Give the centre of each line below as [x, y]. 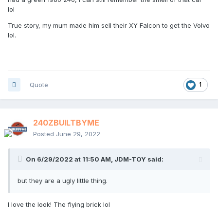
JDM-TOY [130, 159]
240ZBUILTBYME [66, 122]
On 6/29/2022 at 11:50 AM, [70, 159]
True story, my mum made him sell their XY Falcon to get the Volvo [109, 25]
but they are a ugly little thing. [63, 180]
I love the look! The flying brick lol [59, 204]
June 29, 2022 [78, 134]
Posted [45, 134]
